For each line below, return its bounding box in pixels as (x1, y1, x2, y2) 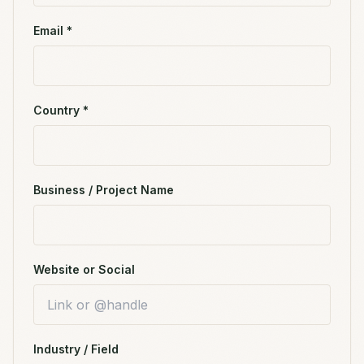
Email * (33, 24, 72, 37)
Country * (33, 103, 89, 117)
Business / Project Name (33, 183, 174, 197)
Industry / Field (33, 342, 119, 356)
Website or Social (33, 262, 135, 276)
